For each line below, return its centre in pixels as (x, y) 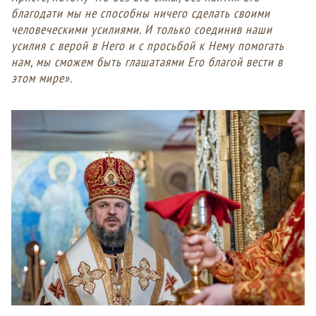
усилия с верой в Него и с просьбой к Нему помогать (148, 46)
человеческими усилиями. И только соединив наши (142, 30)
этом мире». (42, 78)
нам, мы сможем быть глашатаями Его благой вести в (147, 62)
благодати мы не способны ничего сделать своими (141, 13)
